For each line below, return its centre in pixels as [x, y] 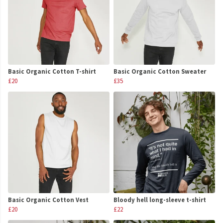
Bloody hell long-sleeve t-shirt [160, 200]
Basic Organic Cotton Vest [48, 200]
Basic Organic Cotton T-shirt [52, 71]
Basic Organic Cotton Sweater [160, 71]
